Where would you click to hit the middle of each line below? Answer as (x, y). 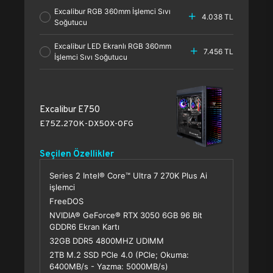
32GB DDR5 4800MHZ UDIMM (107, 241)
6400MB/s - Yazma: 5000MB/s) (109, 266)
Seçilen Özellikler (77, 153)
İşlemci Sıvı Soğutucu (94, 57)
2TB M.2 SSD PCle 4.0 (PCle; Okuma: (119, 255)
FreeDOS (66, 201)
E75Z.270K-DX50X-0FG (87, 123)
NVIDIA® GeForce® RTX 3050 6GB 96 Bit (126, 215)
